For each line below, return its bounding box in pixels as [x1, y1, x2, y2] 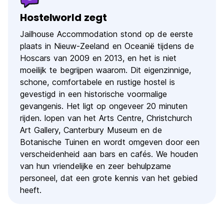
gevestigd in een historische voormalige [20, 89, 167, 99]
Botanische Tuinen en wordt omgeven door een [20, 137, 199, 147]
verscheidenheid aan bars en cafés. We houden [20, 149, 198, 159]
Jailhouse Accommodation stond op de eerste [20, 29, 193, 39]
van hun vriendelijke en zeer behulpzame [20, 161, 171, 171]
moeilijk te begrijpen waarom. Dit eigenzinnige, [20, 65, 191, 75]
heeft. [20, 185, 41, 195]
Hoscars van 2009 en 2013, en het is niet [20, 53, 176, 63]
